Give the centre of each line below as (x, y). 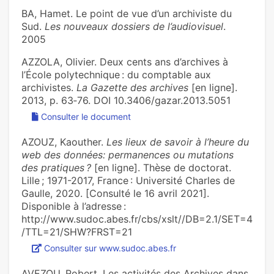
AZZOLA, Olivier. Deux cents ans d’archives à (125, 62)
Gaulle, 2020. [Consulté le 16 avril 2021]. (115, 194)
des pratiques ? (56, 168)
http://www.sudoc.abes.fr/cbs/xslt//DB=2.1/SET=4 (137, 219)
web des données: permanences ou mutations (128, 155)
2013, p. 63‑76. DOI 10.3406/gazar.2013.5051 (126, 101)
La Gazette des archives (132, 88)
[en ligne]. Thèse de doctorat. (161, 168)
